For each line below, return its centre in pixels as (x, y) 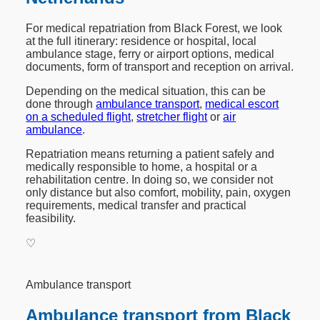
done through (61, 104)
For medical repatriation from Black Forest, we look (154, 28)
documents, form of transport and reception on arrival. (160, 66)
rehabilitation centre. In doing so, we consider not (150, 179)
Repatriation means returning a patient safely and (150, 154)
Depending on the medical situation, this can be (146, 91)
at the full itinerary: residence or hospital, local (141, 41)
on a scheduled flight (79, 116)
